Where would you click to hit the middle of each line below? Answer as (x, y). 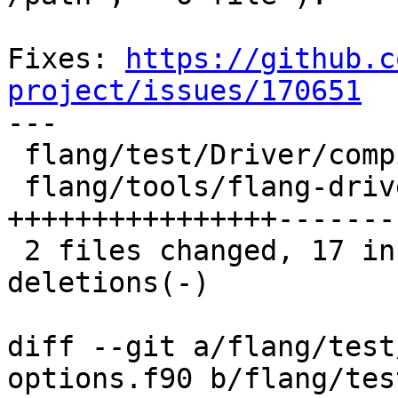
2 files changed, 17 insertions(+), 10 (16, 251)
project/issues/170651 (184, 91)
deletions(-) (108, 283)
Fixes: (66, 59)
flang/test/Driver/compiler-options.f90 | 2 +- (16, 155)
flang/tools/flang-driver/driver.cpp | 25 (16, 187)
